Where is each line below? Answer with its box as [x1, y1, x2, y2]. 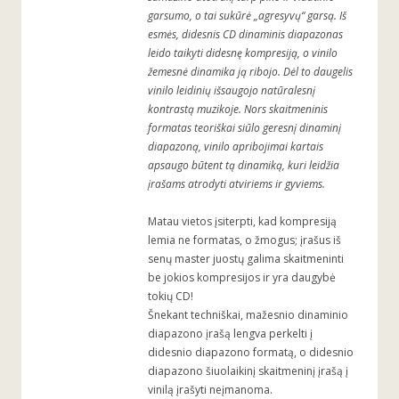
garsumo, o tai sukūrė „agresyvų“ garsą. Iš [148, 8, 346, 24]
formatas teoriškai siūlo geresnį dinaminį [148, 120, 341, 136]
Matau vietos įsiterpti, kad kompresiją [148, 214, 337, 230]
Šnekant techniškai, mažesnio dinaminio [148, 307, 348, 323]
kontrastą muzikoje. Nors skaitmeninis [148, 102, 328, 118]
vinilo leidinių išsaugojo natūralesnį [148, 83, 315, 99]
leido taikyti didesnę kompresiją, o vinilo [148, 45, 338, 61]
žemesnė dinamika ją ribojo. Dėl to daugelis [148, 64, 353, 80]
